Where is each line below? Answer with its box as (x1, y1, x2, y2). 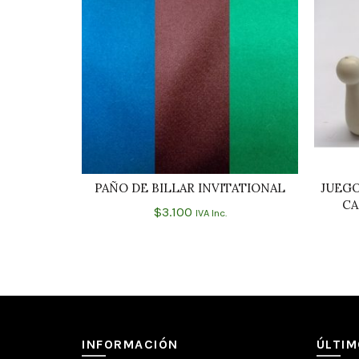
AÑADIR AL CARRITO (147, 183, 254, 196)
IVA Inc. (195, 207, 227, 219)
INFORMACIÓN (82, 337, 179, 352)
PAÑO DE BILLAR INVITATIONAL (95, 180, 285, 196)
